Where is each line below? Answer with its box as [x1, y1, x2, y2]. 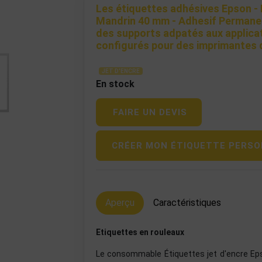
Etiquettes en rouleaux [96, 227, 184, 237]
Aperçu [105, 197, 135, 208]
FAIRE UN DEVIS [113, 107, 187, 118]
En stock [96, 78, 135, 89]
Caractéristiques [153, 197, 221, 208]
